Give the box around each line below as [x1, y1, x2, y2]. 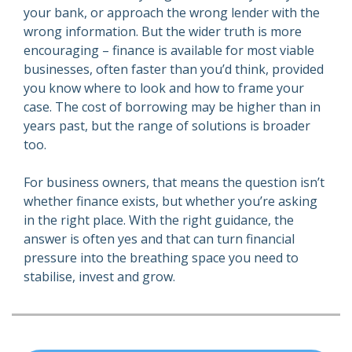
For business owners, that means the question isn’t [24, 174, 324, 192]
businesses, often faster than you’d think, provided [24, 60, 324, 79]
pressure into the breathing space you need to [24, 249, 299, 267]
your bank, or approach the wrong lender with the [24, 4, 320, 22]
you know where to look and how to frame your [24, 79, 304, 97]
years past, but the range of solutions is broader [24, 117, 310, 135]
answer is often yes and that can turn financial [24, 230, 295, 248]
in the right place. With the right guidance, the [24, 211, 294, 229]
